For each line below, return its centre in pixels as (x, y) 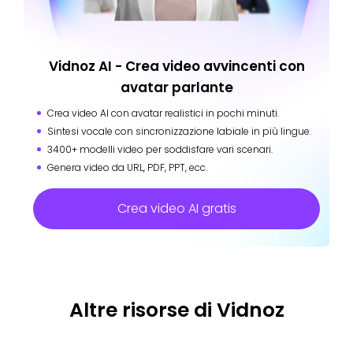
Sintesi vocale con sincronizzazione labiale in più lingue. (179, 132)
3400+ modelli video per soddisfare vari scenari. (160, 150)
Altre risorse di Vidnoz (176, 310)
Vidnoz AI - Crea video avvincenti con (176, 67)
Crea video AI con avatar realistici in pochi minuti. (163, 113)
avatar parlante (176, 88)
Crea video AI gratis (176, 209)
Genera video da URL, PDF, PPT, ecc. (127, 168)
